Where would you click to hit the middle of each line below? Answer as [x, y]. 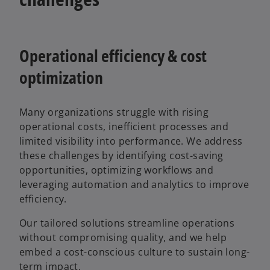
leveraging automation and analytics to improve [134, 185]
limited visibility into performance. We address [131, 141]
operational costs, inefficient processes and [124, 127]
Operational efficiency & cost [113, 56]
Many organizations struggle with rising [114, 112]
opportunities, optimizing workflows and [117, 170]
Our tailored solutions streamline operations [127, 223]
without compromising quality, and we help [123, 238]
